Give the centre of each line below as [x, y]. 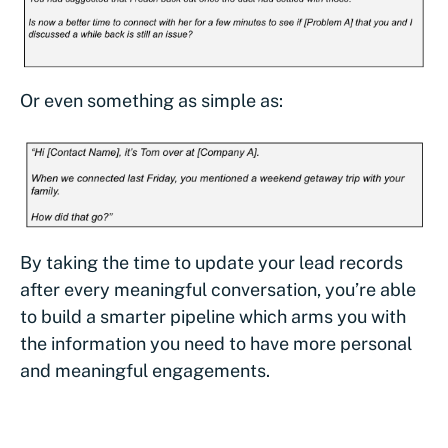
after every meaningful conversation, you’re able [218, 289]
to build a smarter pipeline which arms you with [213, 316]
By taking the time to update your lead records [211, 262]
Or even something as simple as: [151, 100]
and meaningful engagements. [145, 370]
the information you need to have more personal [216, 343]
